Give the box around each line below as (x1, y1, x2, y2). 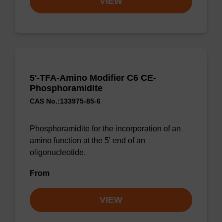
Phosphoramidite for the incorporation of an (30, 124, 181, 133)
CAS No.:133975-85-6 (30, 97, 101, 105)
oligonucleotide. (30, 148, 86, 157)
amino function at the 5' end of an (30, 136, 145, 145)
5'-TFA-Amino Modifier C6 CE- (30, 73, 156, 83)
